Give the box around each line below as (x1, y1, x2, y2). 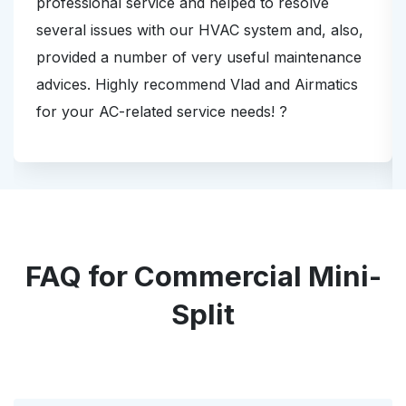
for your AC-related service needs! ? (36, 102, 287, 121)
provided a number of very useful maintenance (36, 48, 362, 67)
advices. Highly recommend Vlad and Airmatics (36, 75, 358, 94)
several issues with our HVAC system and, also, (36, 21, 363, 40)
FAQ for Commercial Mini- (24, 259, 382, 295)
